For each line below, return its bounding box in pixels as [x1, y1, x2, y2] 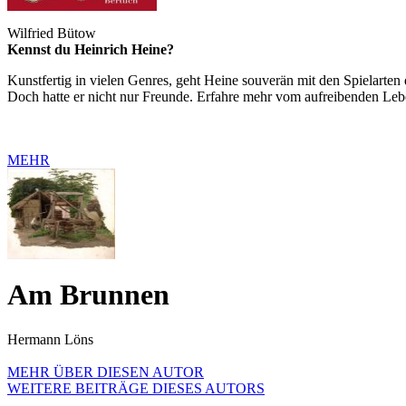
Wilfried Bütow [7, 24, 96, 41]
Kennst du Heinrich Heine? [7, 41, 174, 57]
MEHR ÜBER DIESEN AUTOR [7, 363, 204, 380]
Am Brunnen [7, 278, 169, 312]
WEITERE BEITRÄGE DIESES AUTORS [7, 380, 265, 396]
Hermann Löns [7, 331, 93, 347]
